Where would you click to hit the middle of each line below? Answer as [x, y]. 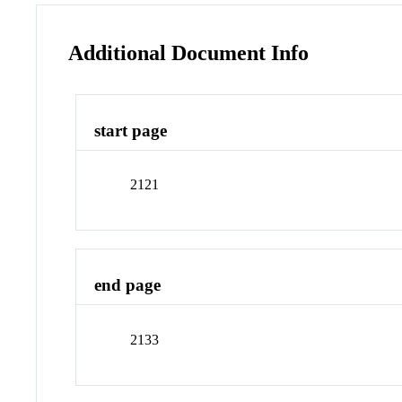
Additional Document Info [189, 52]
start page [131, 130]
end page [128, 285]
